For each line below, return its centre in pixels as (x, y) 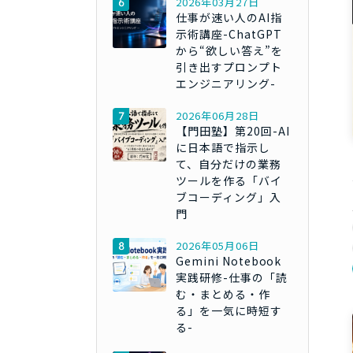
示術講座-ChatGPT (229, 34)
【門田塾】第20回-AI (233, 131)
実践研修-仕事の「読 (232, 278)
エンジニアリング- (226, 84)
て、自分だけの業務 (229, 164)
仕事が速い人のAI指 (229, 18)
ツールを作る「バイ (229, 181)
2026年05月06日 (217, 246)
